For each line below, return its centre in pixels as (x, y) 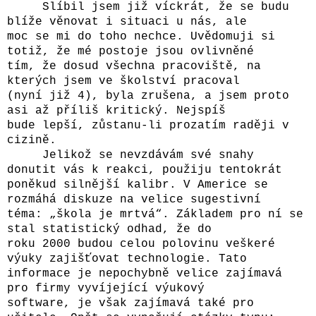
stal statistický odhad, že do (113, 229)
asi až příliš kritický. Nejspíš (120, 110)
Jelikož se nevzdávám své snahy (130, 155)
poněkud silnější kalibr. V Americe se (138, 184)
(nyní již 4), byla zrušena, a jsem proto (148, 96)
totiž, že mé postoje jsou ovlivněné (134, 51)
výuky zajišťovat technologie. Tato (130, 259)
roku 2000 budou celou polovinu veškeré (141, 244)
